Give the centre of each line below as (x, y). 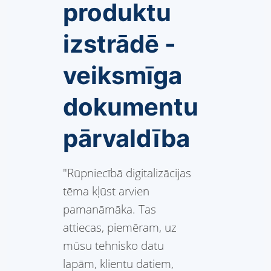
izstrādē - (119, 44)
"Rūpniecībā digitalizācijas (127, 173)
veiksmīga (122, 76)
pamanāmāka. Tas (109, 209)
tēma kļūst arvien (106, 191)
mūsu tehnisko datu (113, 246)
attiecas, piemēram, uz (120, 227)
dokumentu (131, 107)
